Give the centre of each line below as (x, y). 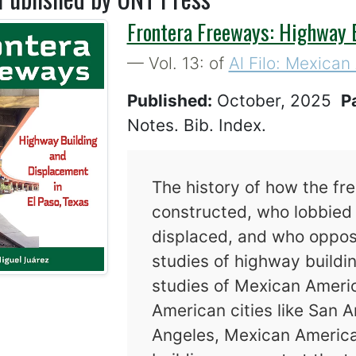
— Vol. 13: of (178, 64)
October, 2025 (279, 101)
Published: (169, 101)
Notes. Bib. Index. (196, 126)
